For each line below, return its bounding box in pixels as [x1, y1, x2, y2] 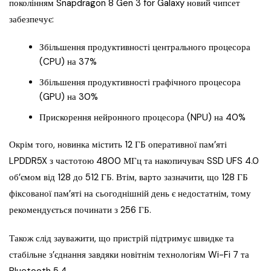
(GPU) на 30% [39, 91, 98, 103]
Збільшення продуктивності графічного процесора [39, 76, 241, 89]
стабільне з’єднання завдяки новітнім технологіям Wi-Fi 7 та [9, 249, 249, 261]
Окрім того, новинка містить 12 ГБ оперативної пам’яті [9, 139, 227, 151]
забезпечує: [9, 13, 54, 26]
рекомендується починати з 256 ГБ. [9, 204, 151, 217]
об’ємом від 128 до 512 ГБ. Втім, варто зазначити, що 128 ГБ [9, 171, 248, 184]
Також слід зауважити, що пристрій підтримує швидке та [9, 232, 234, 245]
